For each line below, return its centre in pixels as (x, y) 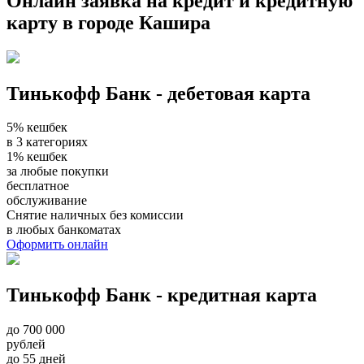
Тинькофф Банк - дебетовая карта (158, 93)
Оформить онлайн (57, 245)
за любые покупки (58, 171)
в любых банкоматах (64, 230)
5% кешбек (37, 128)
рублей (26, 344)
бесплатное (38, 186)
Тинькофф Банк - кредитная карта (162, 295)
